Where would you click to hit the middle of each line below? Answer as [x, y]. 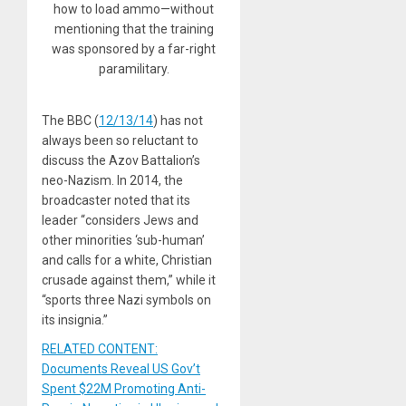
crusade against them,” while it [129, 280]
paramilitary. [134, 68]
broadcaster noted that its [116, 200]
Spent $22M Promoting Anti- [124, 388]
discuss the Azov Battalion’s [121, 160]
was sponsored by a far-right [134, 48]
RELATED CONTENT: [100, 348]
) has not [178, 120]
